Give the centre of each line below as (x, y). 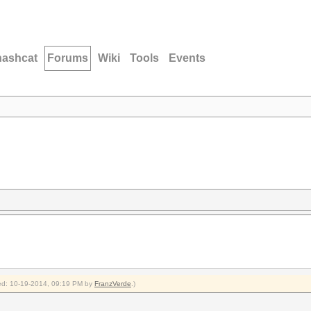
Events (187, 58)
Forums (68, 58)
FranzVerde (113, 284)
